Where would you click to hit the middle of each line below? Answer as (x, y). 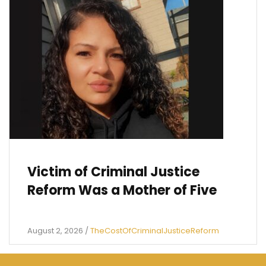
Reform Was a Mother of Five (122, 191)
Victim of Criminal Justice (113, 172)
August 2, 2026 (55, 231)
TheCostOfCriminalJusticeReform (155, 231)
